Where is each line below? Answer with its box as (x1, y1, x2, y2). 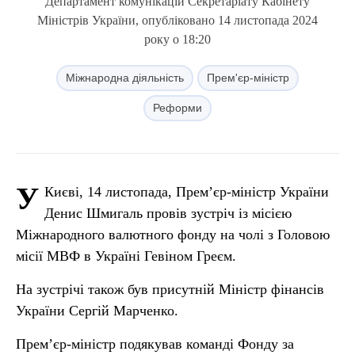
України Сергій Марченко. (16, 303, 178, 319)
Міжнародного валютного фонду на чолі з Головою (16, 227, 330, 242)
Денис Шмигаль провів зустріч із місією (44, 205, 292, 221)
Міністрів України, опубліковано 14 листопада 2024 (37, 13, 318, 27)
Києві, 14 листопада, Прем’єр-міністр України (44, 184, 329, 200)
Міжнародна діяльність (66, 71, 184, 84)
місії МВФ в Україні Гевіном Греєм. (16, 248, 236, 264)
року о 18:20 (144, 32, 211, 46)
